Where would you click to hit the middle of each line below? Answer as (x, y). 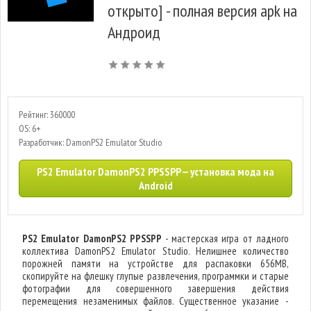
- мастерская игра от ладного (225, 238)
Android (155, 185)
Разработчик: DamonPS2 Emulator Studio (90, 142)
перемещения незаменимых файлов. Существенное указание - (155, 301)
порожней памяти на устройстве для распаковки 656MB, (155, 263)
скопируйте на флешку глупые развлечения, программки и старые (155, 276)
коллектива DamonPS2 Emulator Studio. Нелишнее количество (155, 251)
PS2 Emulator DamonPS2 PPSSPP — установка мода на (155, 171)
